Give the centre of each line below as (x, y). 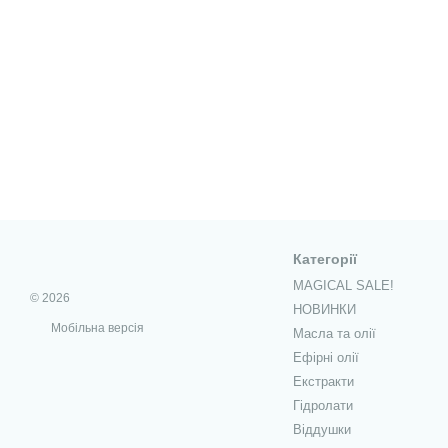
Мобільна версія (96, 328)
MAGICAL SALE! (343, 285)
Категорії (324, 259)
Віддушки (321, 429)
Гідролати (322, 405)
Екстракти (323, 381)
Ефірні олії (325, 357)
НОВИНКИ (324, 309)
